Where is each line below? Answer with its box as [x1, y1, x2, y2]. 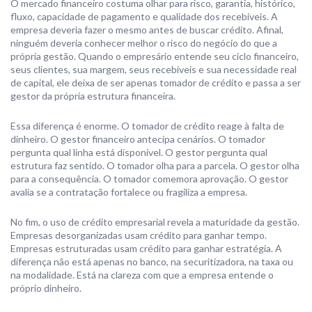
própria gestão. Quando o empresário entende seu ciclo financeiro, [10, 50, 299, 62]
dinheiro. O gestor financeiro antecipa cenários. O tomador [10, 133, 265, 145]
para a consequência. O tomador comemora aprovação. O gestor [10, 173, 288, 185]
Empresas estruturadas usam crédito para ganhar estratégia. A [10, 242, 282, 254]
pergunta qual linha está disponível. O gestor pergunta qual [10, 146, 267, 158]
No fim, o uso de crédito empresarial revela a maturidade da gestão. [10, 216, 299, 228]
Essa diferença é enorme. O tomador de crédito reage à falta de [10, 120, 284, 132]
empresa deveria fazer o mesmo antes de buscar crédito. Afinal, [10, 24, 283, 36]
